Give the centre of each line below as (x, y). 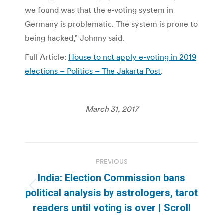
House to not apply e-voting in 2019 (132, 56)
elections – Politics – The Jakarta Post (93, 70)
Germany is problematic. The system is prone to (111, 24)
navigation (65, 174)
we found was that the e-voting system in (99, 10)
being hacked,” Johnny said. (75, 38)
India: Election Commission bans (111, 177)
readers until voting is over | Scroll (111, 207)
